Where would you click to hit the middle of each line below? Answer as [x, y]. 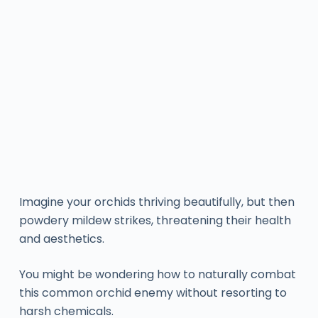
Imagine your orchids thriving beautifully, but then [157, 202]
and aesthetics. [61, 239]
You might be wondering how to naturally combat [157, 275]
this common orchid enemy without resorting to [153, 293]
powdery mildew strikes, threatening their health [155, 221]
